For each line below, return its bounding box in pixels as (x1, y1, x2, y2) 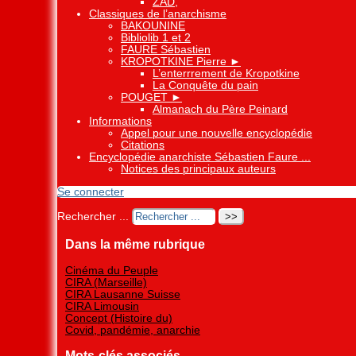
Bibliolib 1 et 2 (121, 32, 191, 44)
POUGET (121, 91, 171, 104)
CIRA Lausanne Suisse (65, 288, 180, 301)
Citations (121, 139, 164, 152)
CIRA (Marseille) (65, 277, 147, 289)
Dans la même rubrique (65, 238, 205, 252)
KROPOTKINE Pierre (121, 56, 230, 68)
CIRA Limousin (65, 300, 139, 313)
